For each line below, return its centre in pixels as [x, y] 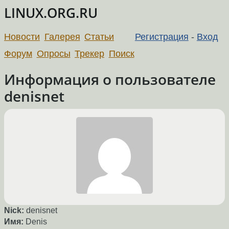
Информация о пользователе [110, 79]
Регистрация [162, 37]
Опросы [53, 53]
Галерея [62, 37]
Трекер [90, 53]
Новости [22, 37]
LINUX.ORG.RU [51, 13]
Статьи [99, 37]
